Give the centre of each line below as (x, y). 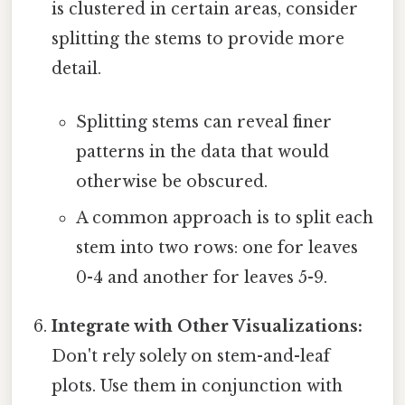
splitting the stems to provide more (198, 38)
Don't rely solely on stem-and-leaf (191, 357)
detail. (77, 68)
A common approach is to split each (224, 218)
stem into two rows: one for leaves (217, 248)
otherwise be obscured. (171, 182)
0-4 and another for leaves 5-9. (201, 278)
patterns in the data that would (202, 152)
